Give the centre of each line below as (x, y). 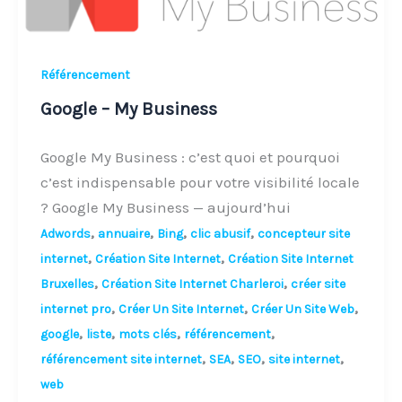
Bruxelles (68, 284)
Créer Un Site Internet (182, 310)
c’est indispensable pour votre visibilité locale (201, 183)
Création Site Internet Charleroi (193, 284)
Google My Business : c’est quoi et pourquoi (191, 157)
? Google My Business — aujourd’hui (166, 208)
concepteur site (304, 234)
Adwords (66, 234)
